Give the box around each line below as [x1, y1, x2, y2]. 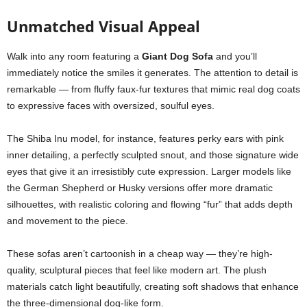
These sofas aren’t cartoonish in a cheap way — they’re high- [7, 248, 273, 259]
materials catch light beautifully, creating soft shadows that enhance [7, 281, 299, 292]
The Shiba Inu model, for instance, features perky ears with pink [7, 133, 284, 144]
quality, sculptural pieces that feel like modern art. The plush [7, 265, 267, 275]
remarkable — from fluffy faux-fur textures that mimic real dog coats [7, 84, 300, 95]
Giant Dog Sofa [142, 51, 213, 62]
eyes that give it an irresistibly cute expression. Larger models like [7, 166, 291, 177]
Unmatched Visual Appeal [7, 16, 200, 36]
